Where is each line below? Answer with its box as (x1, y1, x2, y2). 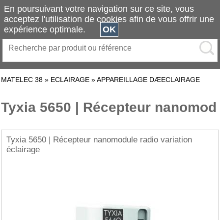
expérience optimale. (4, 25, 100, 34)
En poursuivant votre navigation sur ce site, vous (4, 4, 194, 14)
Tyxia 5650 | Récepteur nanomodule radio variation (6, 135, 192, 144)
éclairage (6, 145, 40, 154)
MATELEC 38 (1, 76, 43, 83)
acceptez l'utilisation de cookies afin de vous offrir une (4, 14, 214, 24)
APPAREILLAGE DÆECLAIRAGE (97, 76, 200, 83)
